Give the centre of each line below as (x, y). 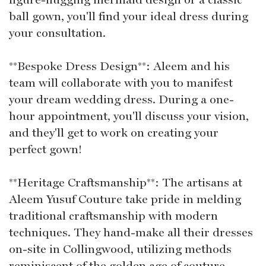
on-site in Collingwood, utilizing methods (120, 249)
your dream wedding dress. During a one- (121, 99)
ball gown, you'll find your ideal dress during (129, 16)
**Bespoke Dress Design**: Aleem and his (119, 66)
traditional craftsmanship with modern (113, 216)
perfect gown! (45, 149)
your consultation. (57, 33)
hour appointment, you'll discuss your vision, (129, 116)
